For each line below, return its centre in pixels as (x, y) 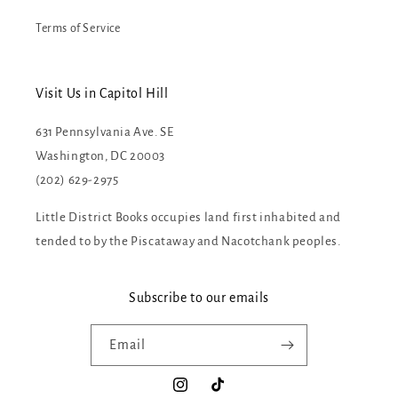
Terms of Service (78, 28)
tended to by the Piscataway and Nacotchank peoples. (188, 241)
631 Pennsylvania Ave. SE (105, 132)
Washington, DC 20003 (100, 156)
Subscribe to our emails (199, 298)
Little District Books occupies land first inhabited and (189, 217)
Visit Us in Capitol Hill (102, 93)
